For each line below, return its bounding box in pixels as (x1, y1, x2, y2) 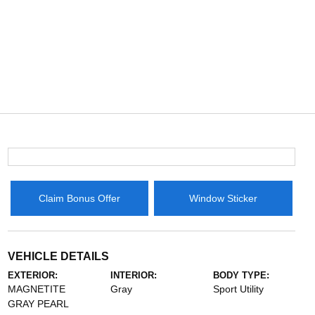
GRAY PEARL (7, 298, 69, 309)
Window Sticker (188, 192, 257, 204)
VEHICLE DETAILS (7, 250, 109, 262)
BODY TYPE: (213, 270, 270, 281)
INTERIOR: (110, 270, 157, 281)
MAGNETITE (7, 283, 65, 295)
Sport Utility (213, 283, 264, 295)
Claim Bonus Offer (38, 192, 120, 204)
